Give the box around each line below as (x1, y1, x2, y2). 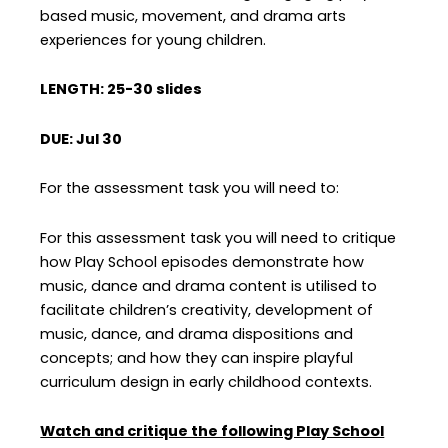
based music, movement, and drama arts (40, 5, 347, 26)
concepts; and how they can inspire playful (40, 347, 354, 368)
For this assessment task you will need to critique (40, 227, 397, 248)
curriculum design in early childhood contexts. (40, 371, 373, 392)
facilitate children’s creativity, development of (40, 299, 374, 320)
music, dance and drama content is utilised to (40, 275, 378, 296)
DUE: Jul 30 (40, 128, 123, 149)
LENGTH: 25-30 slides (40, 79, 203, 100)
